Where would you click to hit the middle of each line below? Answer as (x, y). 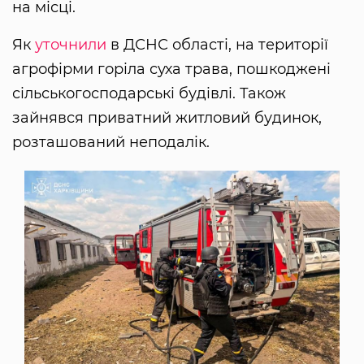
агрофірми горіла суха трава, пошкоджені (171, 69)
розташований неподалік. (111, 142)
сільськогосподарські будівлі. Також (149, 93)
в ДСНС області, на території (217, 44)
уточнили (71, 44)
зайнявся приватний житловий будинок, (167, 117)
